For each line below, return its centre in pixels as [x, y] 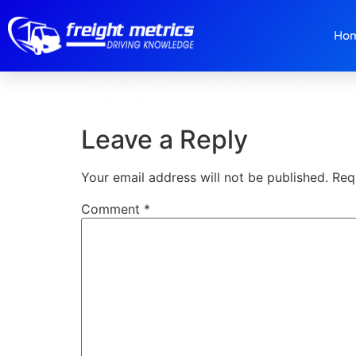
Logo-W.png [174, 25]
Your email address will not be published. [205, 178]
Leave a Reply [164, 140]
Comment [112, 209]
